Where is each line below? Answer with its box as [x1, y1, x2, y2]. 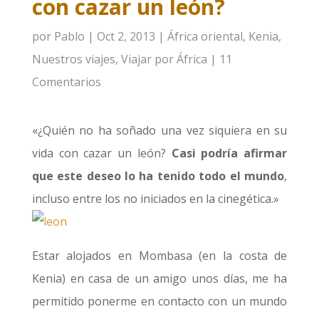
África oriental [167, 28, 243, 44]
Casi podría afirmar [171, 145, 288, 161]
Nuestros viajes [31, 51, 115, 67]
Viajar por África [120, 51, 207, 67]
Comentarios [31, 74, 101, 90]
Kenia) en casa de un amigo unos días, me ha [31, 271, 288, 286]
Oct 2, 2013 [96, 28, 155, 44]
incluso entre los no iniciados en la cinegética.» [31, 191, 279, 206]
